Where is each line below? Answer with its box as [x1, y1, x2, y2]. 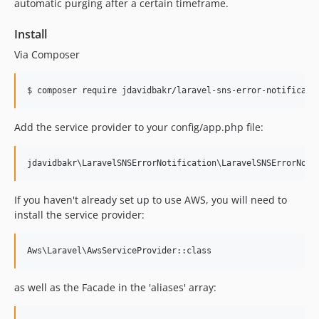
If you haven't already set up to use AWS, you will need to [14, 193, 287, 207]
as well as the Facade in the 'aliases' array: [14, 281, 216, 295]
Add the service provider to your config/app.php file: [14, 120, 263, 135]
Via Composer [14, 48, 80, 62]
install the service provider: [14, 208, 145, 222]
